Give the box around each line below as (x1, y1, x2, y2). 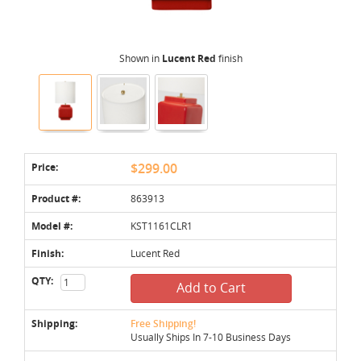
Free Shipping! (131, 316, 196, 330)
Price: (31, 160, 58, 174)
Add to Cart (176, 279, 246, 297)
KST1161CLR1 (131, 218, 193, 232)
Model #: (31, 218, 73, 233)
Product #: (31, 191, 81, 205)
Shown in (118, 51, 162, 64)
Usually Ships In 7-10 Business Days (131, 330, 291, 343)
